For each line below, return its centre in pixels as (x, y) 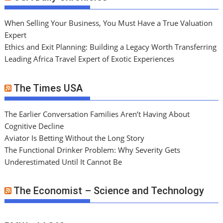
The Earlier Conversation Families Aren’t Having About (97, 114)
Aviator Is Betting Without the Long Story (75, 138)
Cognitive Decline (34, 126)
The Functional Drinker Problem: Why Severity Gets (93, 150)
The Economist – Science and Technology (109, 191)
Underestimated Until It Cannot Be (63, 162)
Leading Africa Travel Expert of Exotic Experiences (90, 59)
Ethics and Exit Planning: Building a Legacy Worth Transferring (111, 47)
